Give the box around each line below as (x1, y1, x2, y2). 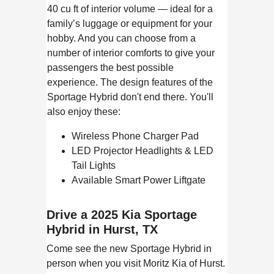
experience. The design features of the (47, 76, 213, 87)
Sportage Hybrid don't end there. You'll (47, 91, 214, 102)
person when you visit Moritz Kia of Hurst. (46, 257, 226, 268)
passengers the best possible (47, 62, 174, 73)
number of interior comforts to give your (47, 47, 215, 58)
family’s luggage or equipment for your (47, 18, 213, 29)
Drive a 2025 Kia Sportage (46, 207, 198, 221)
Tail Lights (72, 160, 116, 171)
